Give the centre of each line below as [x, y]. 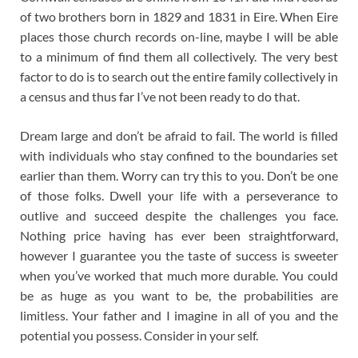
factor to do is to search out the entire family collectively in [179, 76]
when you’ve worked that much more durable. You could [179, 275]
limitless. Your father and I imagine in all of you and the [179, 315]
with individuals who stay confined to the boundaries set [179, 155]
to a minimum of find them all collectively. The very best [179, 56]
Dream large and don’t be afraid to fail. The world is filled [179, 135]
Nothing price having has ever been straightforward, [179, 235]
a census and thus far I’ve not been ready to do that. [160, 96]
